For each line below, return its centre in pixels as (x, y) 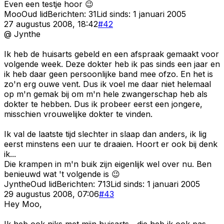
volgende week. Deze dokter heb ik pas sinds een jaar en (112, 64)
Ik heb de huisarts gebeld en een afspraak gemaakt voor (111, 54)
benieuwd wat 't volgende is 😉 (62, 174)
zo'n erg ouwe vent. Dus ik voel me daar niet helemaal (107, 84)
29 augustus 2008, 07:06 (51, 194)
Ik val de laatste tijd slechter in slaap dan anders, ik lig (105, 134)
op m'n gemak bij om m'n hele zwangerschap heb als (106, 94)
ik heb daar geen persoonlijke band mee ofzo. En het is (108, 74)
